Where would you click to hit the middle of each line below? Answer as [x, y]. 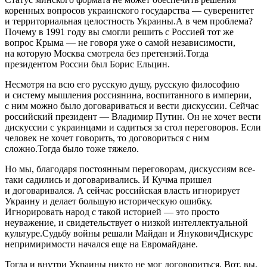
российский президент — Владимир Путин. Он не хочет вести [133, 116]
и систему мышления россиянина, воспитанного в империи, [128, 95]
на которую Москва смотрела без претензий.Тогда [107, 53]
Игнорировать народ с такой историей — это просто [112, 212]
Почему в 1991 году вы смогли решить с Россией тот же [119, 32]
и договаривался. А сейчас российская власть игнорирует [122, 190]
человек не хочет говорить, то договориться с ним [107, 138]
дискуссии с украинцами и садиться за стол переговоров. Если [133, 127]
